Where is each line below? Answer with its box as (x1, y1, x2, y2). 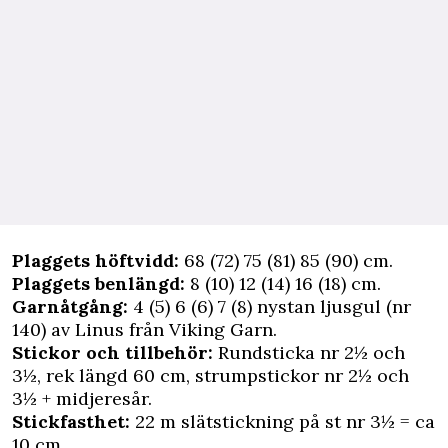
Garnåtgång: (12, 295, 128, 319)
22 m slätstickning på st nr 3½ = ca (130, 410, 435, 434)
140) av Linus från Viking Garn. (12, 318, 277, 342)
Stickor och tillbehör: (12, 341, 213, 365)
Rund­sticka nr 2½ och (213, 341, 405, 365)
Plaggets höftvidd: (12, 249, 184, 273)
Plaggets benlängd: (12, 272, 185, 296)
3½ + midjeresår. (12, 387, 152, 411)
